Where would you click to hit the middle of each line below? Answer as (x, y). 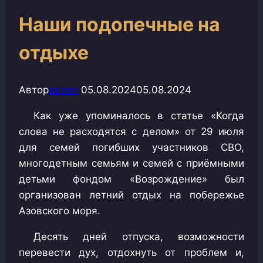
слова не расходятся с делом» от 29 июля (131, 132)
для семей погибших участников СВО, (131, 148)
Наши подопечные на (119, 24)
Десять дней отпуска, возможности (139, 237)
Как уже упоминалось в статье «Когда (139, 116)
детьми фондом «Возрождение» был (131, 179)
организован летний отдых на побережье (131, 195)
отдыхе (54, 52)
